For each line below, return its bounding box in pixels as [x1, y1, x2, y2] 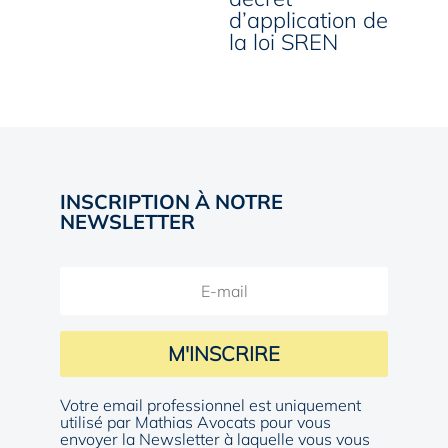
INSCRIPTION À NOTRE [60, 188, 283, 214]
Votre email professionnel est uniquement [60, 394, 361, 415]
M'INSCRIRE [168, 340, 280, 366]
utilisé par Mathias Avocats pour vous [60, 411, 331, 432]
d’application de [229, 5, 389, 34]
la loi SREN [229, 27, 339, 56]
